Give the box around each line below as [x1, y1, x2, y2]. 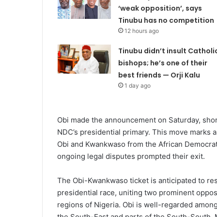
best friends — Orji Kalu [118, 70, 200, 80]
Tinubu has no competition [118, 15, 214, 26]
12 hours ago [124, 27, 159, 35]
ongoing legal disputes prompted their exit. [57, 152, 205, 161]
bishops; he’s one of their [118, 58, 207, 68]
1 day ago [124, 82, 151, 90]
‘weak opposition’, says [118, 3, 202, 14]
